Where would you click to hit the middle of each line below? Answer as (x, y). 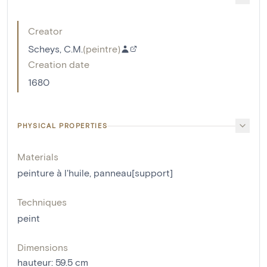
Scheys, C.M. (55, 49)
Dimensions (43, 247)
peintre (102, 49)
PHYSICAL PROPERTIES (63, 126)
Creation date (59, 64)
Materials (38, 157)
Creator (45, 31)
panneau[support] (133, 173)
